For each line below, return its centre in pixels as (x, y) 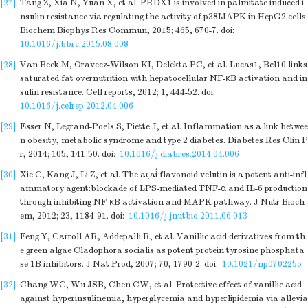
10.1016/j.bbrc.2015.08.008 (74, 44)
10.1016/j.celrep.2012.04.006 (77, 106)
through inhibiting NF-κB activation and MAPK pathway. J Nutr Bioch (162, 202)
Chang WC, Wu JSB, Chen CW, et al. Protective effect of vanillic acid (161, 285)
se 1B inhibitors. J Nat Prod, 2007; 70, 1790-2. (111, 264)
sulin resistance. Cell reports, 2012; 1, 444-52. (110, 92)
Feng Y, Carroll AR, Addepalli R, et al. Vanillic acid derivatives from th (163, 236)
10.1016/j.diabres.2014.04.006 (179, 154)
